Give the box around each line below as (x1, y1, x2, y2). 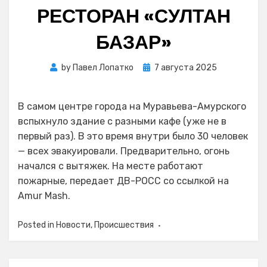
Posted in (18, 220, 56, 230)
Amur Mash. (18, 190, 70, 201)
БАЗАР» (95, 29, 172, 55)
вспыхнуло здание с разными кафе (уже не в (18, 116, 226, 127)
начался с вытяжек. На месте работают (18, 160, 203, 172)
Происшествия (94, 220, 154, 230)
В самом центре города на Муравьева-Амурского (18, 101, 246, 112)
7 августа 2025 (154, 63, 217, 73)
